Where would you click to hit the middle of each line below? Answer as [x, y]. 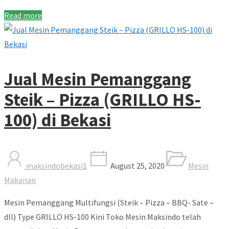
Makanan [20, 180]
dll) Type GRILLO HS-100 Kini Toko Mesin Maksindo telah [102, 216]
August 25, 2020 [137, 165]
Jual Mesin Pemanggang [98, 79]
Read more [23, 15]
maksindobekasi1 [56, 165]
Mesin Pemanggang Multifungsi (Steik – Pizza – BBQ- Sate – [109, 202]
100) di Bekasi [58, 120]
